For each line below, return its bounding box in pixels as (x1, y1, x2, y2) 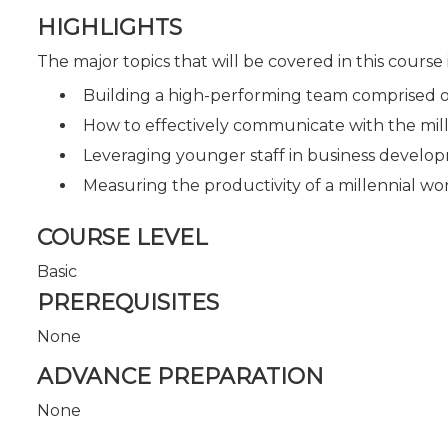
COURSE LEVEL (37, 224, 207, 251)
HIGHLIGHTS (37, 13, 182, 41)
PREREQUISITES (37, 289, 219, 316)
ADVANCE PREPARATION (37, 362, 324, 390)
